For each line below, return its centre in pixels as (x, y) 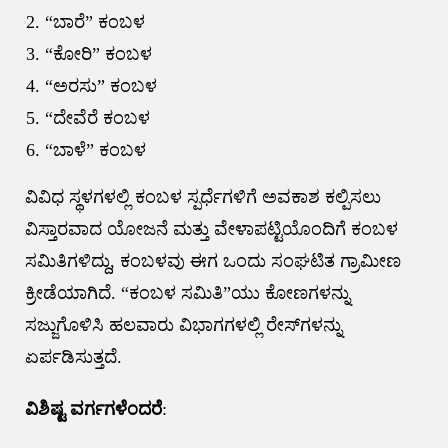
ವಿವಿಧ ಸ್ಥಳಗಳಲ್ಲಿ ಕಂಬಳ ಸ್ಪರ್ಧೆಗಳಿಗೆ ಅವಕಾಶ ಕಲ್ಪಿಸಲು (202, 197)
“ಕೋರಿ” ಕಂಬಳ (98, 54)
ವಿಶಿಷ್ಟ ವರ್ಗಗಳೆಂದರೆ (93, 409)
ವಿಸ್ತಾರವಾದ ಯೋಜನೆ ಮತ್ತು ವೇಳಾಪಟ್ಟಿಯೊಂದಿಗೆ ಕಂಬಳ (211, 229)
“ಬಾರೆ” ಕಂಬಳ (94, 22)
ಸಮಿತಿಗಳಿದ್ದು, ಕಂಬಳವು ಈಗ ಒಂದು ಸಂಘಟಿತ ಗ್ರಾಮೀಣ (212, 261)
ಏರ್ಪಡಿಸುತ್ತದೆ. (73, 357)
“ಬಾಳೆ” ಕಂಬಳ (95, 150)
